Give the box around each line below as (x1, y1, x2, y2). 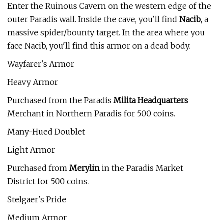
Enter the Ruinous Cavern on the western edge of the (7, 1, 211, 11)
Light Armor (7, 145, 55, 155)
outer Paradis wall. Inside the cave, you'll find (7, 14, 179, 24)
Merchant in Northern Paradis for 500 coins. (7, 109, 175, 118)
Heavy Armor (7, 77, 58, 87)
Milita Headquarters (113, 95, 188, 105)
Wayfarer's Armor (7, 59, 74, 69)
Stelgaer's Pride (7, 194, 66, 204)
